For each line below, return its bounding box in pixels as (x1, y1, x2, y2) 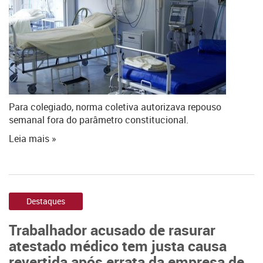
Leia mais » (9, 132, 56, 145)
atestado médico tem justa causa (9, 235, 227, 255)
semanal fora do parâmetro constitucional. (9, 113, 188, 126)
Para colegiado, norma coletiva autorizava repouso (9, 100, 221, 113)
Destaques (26, 195, 65, 207)
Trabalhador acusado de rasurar (9, 220, 215, 240)
